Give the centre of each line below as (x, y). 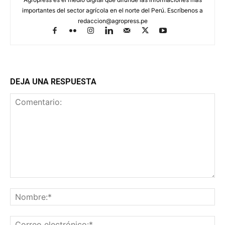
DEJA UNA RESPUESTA (53, 82)
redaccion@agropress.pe (113, 21)
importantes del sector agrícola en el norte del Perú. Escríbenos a (113, 11)
